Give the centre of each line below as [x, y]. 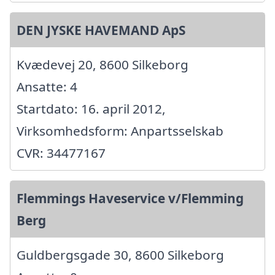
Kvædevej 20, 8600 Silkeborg [103, 64]
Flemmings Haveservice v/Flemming [130, 198]
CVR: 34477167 [61, 153]
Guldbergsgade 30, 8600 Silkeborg [120, 254]
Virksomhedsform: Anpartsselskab [120, 130]
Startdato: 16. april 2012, [91, 108]
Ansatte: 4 [47, 86]
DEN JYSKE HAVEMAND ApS [101, 30]
